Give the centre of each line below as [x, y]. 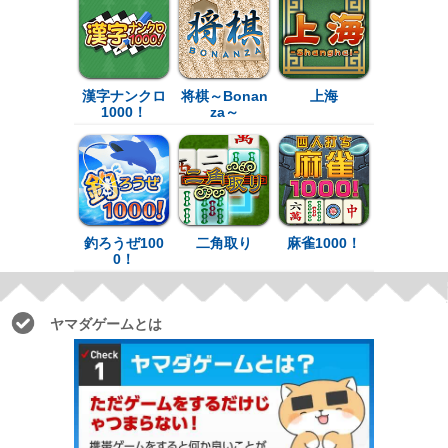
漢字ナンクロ [124, 95]
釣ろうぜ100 [124, 242]
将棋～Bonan [224, 95]
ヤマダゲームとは [106, 323]
